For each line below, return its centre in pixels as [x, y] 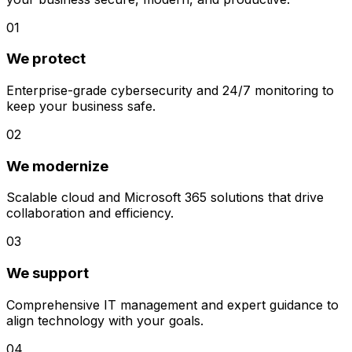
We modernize [57, 166]
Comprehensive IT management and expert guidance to [172, 304]
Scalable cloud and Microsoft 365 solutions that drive [165, 198]
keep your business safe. [81, 106]
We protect [46, 59]
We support [48, 273]
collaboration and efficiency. [90, 213]
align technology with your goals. [105, 320]
